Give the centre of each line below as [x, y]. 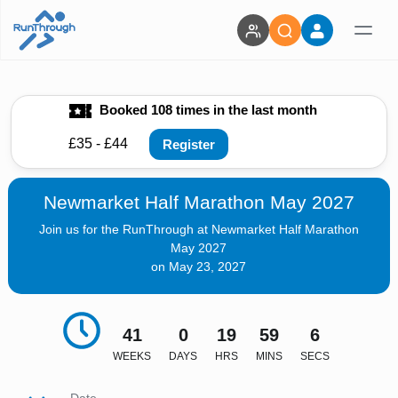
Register [189, 144]
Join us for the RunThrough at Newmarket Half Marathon [199, 229]
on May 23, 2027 [199, 267]
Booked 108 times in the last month [206, 110]
